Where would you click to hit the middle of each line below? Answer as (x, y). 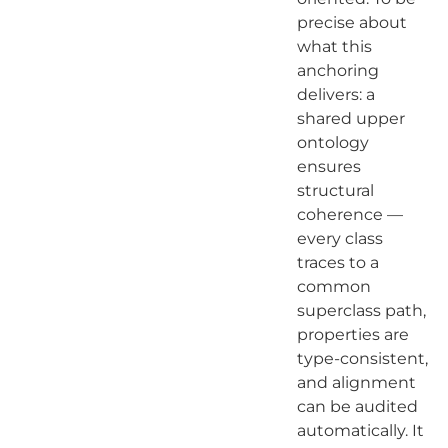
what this (334, 46)
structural (335, 190)
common (333, 286)
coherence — (349, 214)
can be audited (357, 406)
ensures (328, 166)
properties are (352, 334)
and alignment (356, 382)
